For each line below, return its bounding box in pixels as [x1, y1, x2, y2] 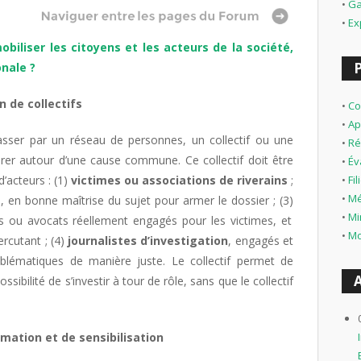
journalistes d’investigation [68, 233, 229, 248]
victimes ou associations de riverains [71, 172, 288, 188]
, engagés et [228, 233, 294, 248]
